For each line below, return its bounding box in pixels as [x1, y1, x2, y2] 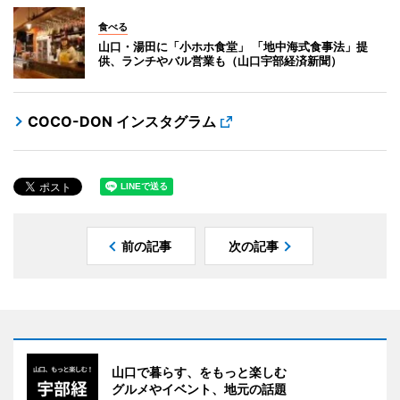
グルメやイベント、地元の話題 [112, 380, 287, 396]
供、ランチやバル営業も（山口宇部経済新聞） [98, 53, 342, 68]
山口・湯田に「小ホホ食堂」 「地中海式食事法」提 [98, 38, 368, 54]
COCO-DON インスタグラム [28, 112, 216, 130]
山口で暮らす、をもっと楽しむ [112, 363, 287, 379]
